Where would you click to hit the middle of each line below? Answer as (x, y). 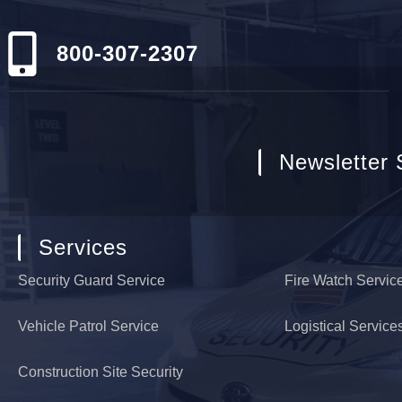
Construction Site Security (100, 371)
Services (83, 247)
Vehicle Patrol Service (88, 326)
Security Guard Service (92, 280)
